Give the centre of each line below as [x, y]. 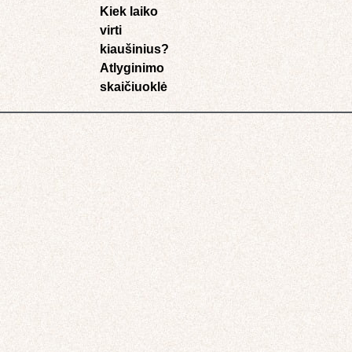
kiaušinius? [134, 49]
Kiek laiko [129, 12]
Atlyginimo [132, 68]
